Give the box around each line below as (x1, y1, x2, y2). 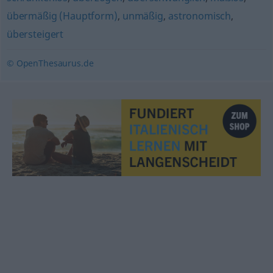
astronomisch (168, 9, 232, 23)
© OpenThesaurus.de (6, 57, 94, 69)
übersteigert (6, 27, 64, 41)
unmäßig (122, 9, 163, 23)
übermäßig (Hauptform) (6, 9, 118, 23)
